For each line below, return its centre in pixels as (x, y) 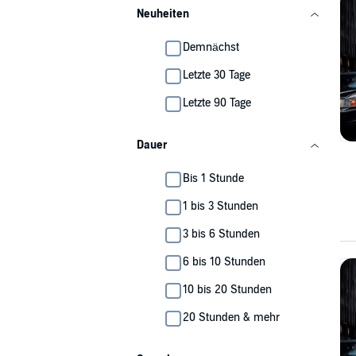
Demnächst (211, 47)
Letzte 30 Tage (217, 75)
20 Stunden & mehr (231, 317)
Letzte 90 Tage (217, 103)
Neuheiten (163, 14)
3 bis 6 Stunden (221, 234)
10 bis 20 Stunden (227, 290)
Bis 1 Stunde (213, 178)
